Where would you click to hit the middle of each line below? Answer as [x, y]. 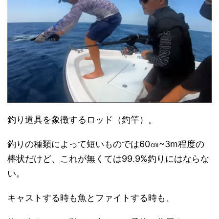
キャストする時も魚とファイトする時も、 [91, 197]
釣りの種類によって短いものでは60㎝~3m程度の [106, 144]
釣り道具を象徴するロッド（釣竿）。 [82, 119]
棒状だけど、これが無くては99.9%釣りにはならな [108, 158]
